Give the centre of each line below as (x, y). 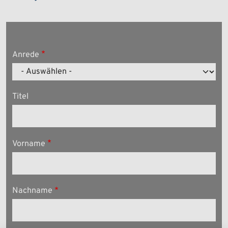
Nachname (33, 191)
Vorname (29, 144)
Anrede (26, 55)
